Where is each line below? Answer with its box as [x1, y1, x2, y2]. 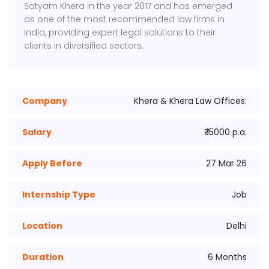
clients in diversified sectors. [24, 40, 144, 52]
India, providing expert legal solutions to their [24, 26, 216, 38]
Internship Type [22, 189, 95, 201]
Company [22, 95, 67, 107]
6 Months [208, 251, 247, 263]
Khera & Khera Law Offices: [134, 95, 247, 107]
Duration [22, 251, 64, 263]
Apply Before [22, 157, 82, 169]
